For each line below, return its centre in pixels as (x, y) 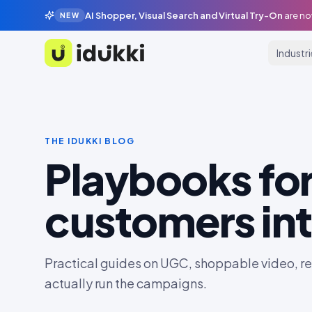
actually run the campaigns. (126, 283)
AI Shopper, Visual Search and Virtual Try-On (184, 15)
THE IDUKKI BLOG (90, 141)
